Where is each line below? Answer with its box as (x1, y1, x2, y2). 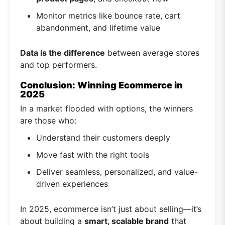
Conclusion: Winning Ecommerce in (20, 80, 183, 91)
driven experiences (36, 179, 108, 189)
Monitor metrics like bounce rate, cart (36, 11, 180, 21)
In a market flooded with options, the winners (20, 103, 193, 114)
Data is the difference (20, 48, 105, 58)
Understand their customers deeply (36, 133, 170, 143)
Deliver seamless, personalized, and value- (36, 167, 198, 177)
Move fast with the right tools (36, 150, 149, 160)
